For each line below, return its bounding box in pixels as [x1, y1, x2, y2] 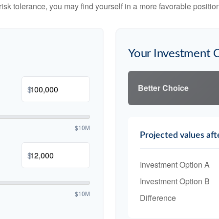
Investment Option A [140, 159, 210, 171]
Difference [140, 192, 176, 204]
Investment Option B [140, 175, 210, 187]
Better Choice [138, 82, 189, 94]
